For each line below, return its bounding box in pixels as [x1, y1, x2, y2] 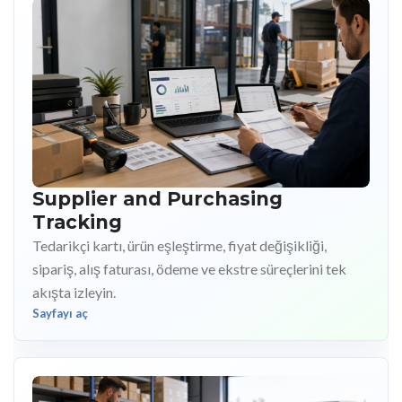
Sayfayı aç [32, 305, 88, 320]
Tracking [32, 210, 122, 233]
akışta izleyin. [32, 283, 116, 301]
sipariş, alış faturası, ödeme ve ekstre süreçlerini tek [32, 259, 346, 277]
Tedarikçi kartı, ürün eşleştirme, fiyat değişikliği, [32, 236, 327, 254]
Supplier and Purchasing [32, 187, 283, 210]
